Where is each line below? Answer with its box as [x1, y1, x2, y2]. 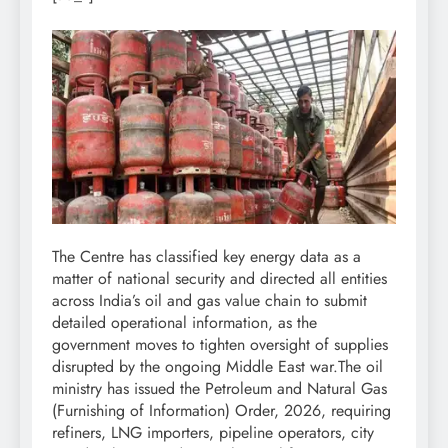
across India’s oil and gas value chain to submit [52, 288, 367, 312]
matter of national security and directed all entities [52, 266, 387, 290]
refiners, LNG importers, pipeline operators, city [52, 420, 374, 444]
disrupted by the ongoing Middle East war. [52, 354, 338, 378]
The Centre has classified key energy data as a [52, 244, 361, 268]
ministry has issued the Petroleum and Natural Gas [52, 376, 387, 400]
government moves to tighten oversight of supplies [52, 332, 388, 356]
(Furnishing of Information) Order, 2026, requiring [52, 398, 391, 422]
